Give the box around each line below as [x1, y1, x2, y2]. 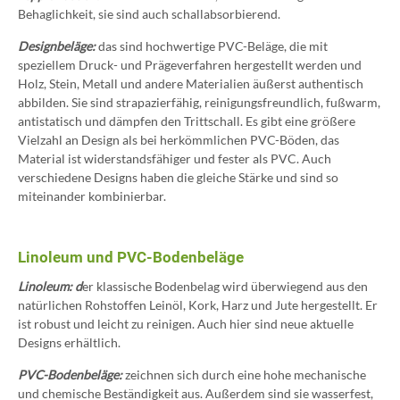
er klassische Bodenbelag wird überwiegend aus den [82, 278, 368, 294]
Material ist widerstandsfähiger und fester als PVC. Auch [18, 151, 331, 167]
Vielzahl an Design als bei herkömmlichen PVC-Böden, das [18, 132, 339, 148]
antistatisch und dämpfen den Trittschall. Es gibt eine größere [18, 113, 355, 129]
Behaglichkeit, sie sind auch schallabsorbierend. [18, 6, 280, 22]
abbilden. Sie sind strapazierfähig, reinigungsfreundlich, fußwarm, [18, 95, 380, 111]
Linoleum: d [18, 278, 82, 294]
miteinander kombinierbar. [18, 188, 166, 204]
